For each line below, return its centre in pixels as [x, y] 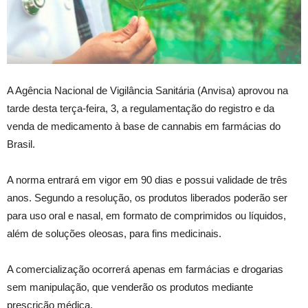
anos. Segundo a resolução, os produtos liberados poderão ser [147, 198]
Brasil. [21, 144]
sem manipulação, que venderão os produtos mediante [130, 287]
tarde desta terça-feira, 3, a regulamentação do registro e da [141, 109]
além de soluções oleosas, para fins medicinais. [114, 234]
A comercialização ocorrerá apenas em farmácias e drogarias [145, 269]
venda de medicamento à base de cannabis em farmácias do [144, 126]
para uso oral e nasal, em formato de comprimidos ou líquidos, [146, 216]
